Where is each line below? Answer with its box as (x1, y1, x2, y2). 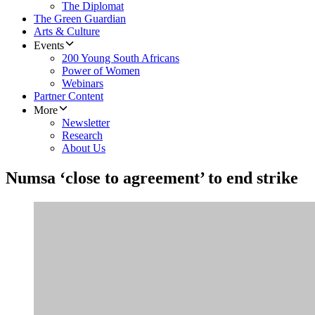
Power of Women (62, 65, 140, 77)
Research (62, 129, 103, 142)
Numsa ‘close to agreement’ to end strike (6, 169, 298, 188)
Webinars (62, 77, 103, 90)
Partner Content (34, 90, 103, 103)
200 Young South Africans (62, 52, 179, 65)
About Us (62, 142, 105, 155)
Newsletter (62, 117, 110, 129)
